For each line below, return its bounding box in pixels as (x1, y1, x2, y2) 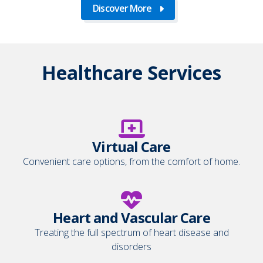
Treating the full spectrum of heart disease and (34, 225, 229, 239)
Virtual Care (92, 136, 171, 156)
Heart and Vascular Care (53, 207, 210, 227)
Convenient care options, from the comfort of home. (23, 154, 240, 168)
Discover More (93, 1, 152, 15)
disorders (112, 240, 151, 253)
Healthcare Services (42, 59, 221, 85)
